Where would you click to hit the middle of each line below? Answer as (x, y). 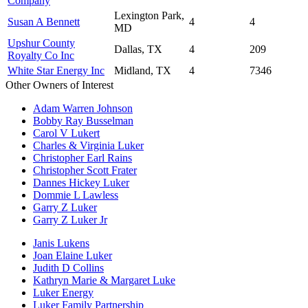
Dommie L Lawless (76, 195)
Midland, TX (143, 70)
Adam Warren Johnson (83, 108)
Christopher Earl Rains (82, 157)
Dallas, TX (138, 49)
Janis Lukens (61, 243)
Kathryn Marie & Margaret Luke (104, 280)
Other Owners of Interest (59, 85)
